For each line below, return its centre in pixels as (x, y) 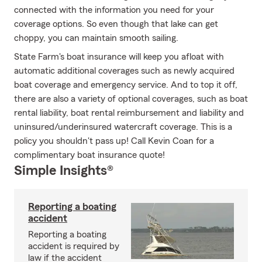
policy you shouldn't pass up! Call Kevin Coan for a (114, 141)
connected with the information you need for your (114, 10)
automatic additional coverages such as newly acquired (124, 71)
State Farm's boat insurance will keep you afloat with (119, 57)
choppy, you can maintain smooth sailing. (96, 38)
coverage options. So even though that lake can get (116, 24)
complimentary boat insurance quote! (89, 155)
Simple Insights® (64, 171)
